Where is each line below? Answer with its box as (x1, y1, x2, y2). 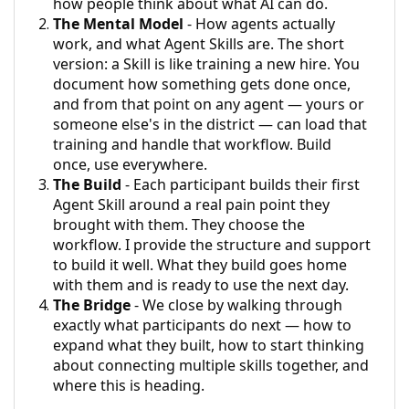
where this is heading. (53, 374, 204, 395)
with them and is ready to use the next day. (53, 274, 349, 295)
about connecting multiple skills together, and (53, 354, 369, 375)
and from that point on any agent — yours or (53, 93, 364, 114)
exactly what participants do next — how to (53, 314, 351, 335)
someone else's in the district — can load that (53, 113, 367, 134)
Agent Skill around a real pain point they (53, 194, 330, 215)
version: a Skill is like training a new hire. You (53, 53, 360, 74)
